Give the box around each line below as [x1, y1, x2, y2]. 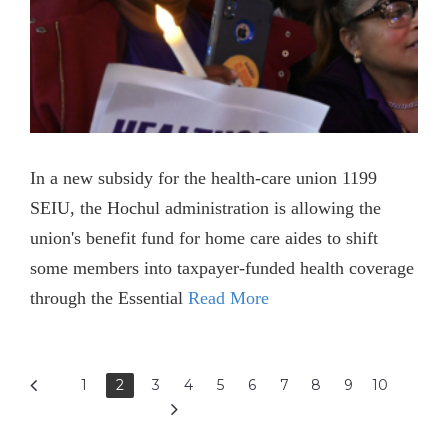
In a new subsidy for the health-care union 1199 [30, 167, 377, 188]
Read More [188, 287, 269, 308]
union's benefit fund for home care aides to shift [30, 227, 378, 248]
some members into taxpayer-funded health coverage [30, 257, 414, 278]
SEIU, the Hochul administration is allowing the [30, 197, 381, 218]
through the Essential [30, 287, 188, 308]
